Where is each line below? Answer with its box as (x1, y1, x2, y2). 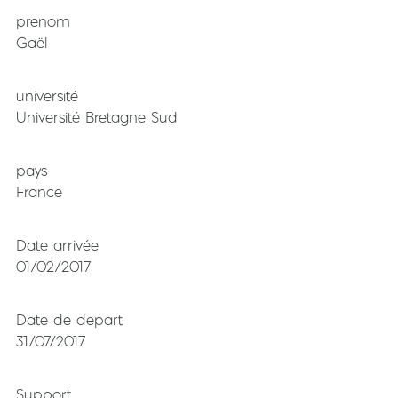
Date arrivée (16, 235, 99, 254)
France (16, 182, 62, 201)
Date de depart (16, 310, 123, 329)
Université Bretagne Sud (16, 107, 178, 126)
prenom (16, 12, 70, 30)
